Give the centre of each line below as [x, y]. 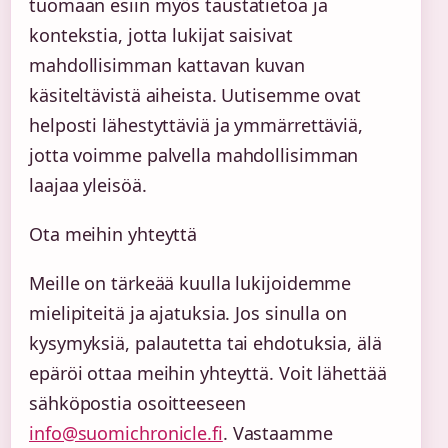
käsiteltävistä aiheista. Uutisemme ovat [195, 95]
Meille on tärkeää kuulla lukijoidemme [190, 283]
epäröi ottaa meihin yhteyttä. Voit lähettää [208, 373]
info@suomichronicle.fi [126, 433]
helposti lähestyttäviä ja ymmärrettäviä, [196, 125]
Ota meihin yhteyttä [113, 234]
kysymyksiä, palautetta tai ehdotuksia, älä [205, 343]
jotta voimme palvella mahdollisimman [194, 155]
